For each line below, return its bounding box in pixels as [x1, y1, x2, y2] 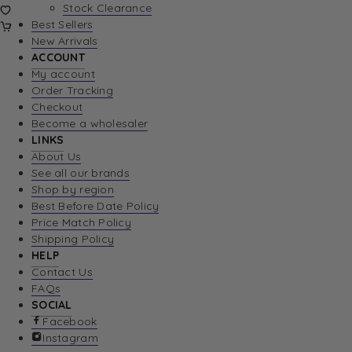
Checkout [31, 100, 83, 114]
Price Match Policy [31, 215, 132, 229]
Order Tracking [31, 83, 113, 97]
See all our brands [31, 166, 130, 180]
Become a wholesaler [31, 116, 148, 130]
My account [31, 67, 95, 81]
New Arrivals [31, 34, 98, 48]
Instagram [42, 331, 98, 345]
